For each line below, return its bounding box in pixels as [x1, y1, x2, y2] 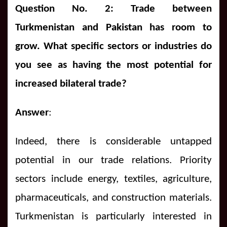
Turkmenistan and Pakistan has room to [15, 22, 212, 33]
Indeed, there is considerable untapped [15, 136, 212, 147]
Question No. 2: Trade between [15, 3, 212, 14]
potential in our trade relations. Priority [15, 155, 212, 166]
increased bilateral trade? [15, 78, 127, 89]
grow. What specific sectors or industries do [15, 41, 212, 52]
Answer [15, 107, 49, 118]
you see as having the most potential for [15, 59, 212, 70]
